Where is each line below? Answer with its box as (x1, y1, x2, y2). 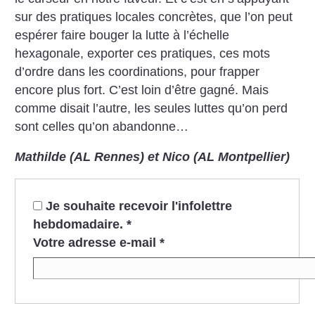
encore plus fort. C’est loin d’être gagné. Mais (15, 82, 269, 97)
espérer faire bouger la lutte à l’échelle (15, 27, 230, 42)
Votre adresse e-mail (32, 235, 156, 250)
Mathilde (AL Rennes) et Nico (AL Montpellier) (15, 150, 290, 165)
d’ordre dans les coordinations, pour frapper (15, 64, 260, 79)
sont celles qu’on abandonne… (15, 119, 189, 134)
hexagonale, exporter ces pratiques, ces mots (15, 46, 271, 60)
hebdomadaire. (32, 217, 127, 231)
